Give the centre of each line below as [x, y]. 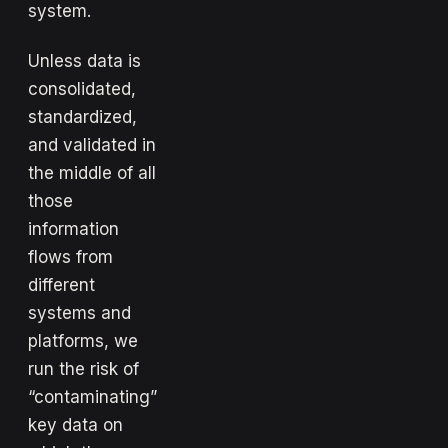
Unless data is [84, 60]
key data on [75, 424]
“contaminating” [92, 396]
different [61, 284]
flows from [70, 256]
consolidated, [82, 88]
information [73, 228]
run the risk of [83, 368]
